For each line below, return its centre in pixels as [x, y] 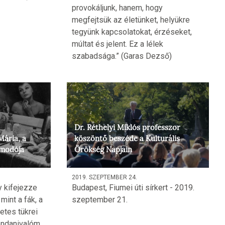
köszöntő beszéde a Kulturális [127, 139]
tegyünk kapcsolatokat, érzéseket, [132, 32]
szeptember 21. [99, 200]
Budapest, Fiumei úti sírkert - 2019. [133, 188]
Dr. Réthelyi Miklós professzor [127, 128]
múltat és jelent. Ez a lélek [117, 44]
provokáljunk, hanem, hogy [117, 8]
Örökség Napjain [103, 150]
